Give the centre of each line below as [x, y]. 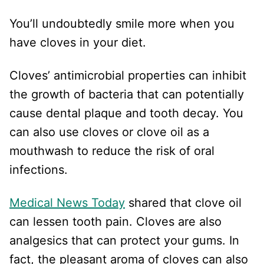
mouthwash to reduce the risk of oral [112, 151]
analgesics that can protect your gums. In [124, 240]
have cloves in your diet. [80, 42]
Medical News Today [67, 202]
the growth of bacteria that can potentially [127, 94]
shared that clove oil [183, 202]
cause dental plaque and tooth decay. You [126, 113]
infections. [40, 169]
